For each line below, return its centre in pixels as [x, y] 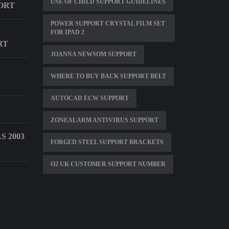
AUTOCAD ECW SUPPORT [89, 98]
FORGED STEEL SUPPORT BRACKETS [107, 142]
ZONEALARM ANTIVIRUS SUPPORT [104, 120]
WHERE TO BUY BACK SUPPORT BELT [108, 76]
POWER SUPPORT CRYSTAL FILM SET [108, 24]
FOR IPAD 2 [67, 32]
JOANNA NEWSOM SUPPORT [93, 54]
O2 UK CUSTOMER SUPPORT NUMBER [108, 164]
